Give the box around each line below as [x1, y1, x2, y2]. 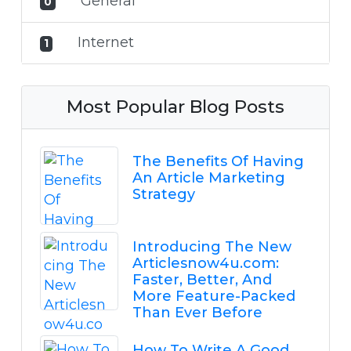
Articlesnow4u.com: [132, 255, 279, 273]
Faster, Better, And [132, 271, 272, 289]
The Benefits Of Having [132, 153, 304, 171]
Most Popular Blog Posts [67, 96, 284, 118]
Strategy [132, 186, 195, 204]
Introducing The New [132, 238, 291, 256]
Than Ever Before [132, 304, 262, 322]
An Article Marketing [132, 169, 285, 187]
